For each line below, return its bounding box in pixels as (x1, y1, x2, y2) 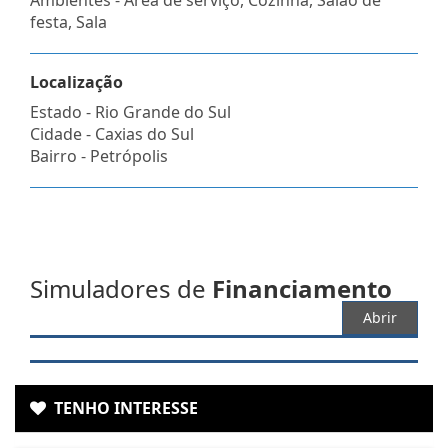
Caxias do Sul (95, 122, 194, 145)
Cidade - (30, 122, 95, 145)
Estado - (30, 100, 95, 123)
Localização (30, 70, 123, 93)
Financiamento (212, 271, 392, 305)
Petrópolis (90, 144, 168, 167)
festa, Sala (30, 10, 107, 33)
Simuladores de (30, 271, 212, 305)
